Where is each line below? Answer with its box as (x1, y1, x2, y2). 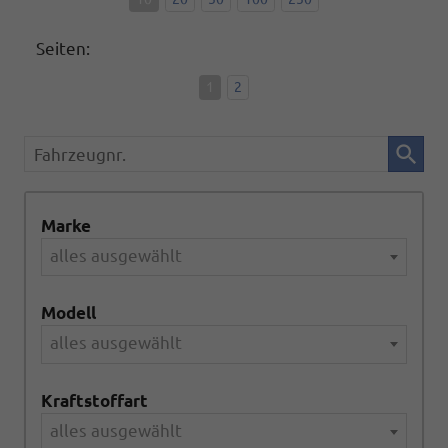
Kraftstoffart (41, 390, 148, 410)
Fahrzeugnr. (24, 139, 119, 159)
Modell (41, 303, 96, 323)
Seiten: (36, 39, 90, 59)
